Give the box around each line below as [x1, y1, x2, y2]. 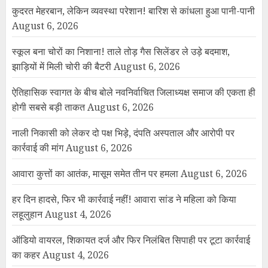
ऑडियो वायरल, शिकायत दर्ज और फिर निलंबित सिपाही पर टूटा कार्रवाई [12, 233, 250, 247]
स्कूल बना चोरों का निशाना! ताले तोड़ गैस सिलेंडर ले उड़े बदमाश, [12, 45, 230, 59]
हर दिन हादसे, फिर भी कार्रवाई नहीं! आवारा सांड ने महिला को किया [12, 193, 236, 206]
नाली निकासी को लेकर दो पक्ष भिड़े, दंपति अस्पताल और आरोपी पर [12, 126, 234, 140]
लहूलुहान [12, 208, 42, 221]
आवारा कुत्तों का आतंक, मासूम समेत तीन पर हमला [12, 167, 178, 181]
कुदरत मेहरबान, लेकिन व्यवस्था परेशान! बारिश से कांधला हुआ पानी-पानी [12, 4, 255, 18]
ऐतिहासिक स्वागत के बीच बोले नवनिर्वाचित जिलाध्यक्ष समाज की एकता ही [12, 86, 255, 99]
